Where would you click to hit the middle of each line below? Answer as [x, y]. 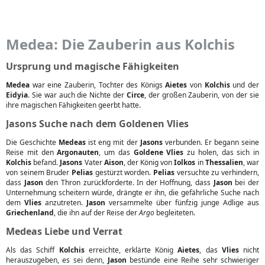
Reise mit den [32, 152]
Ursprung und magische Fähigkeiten [93, 66]
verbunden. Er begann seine [211, 142]
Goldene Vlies [159, 152]
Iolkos [185, 162]
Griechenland [30, 213]
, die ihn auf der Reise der [96, 213]
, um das [116, 152]
